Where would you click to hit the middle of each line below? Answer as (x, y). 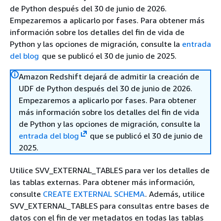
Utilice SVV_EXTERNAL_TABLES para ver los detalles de (110, 170)
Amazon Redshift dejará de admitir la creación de (109, 76)
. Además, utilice (175, 194)
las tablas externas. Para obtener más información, (102, 182)
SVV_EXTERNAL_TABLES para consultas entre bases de (110, 206)
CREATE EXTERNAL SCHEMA (94, 194)
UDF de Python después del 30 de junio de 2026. (106, 88)
